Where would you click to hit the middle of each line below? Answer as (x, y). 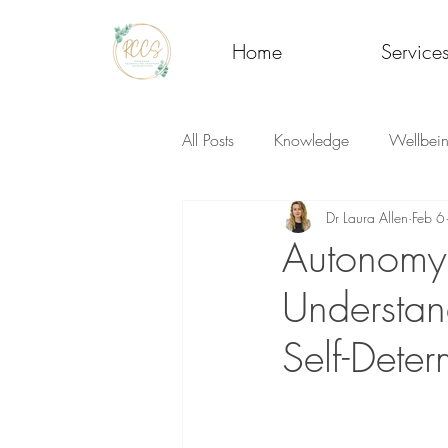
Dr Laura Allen (367, 217)
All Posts (208, 140)
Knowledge (311, 140)
